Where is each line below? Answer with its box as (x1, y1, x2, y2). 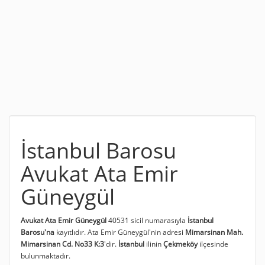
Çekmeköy (163, 238, 198, 248)
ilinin (144, 238, 163, 248)
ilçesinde (198, 238, 228, 248)
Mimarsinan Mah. (185, 227, 243, 237)
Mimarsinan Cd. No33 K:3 (21, 238, 104, 248)
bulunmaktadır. (21, 250, 70, 260)
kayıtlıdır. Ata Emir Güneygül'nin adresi (54, 227, 185, 237)
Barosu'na (21, 227, 54, 237)
